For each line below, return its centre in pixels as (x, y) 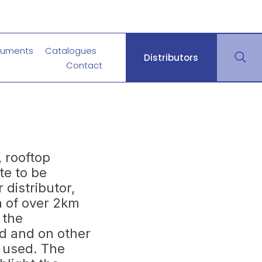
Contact (84, 65)
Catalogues (70, 50)
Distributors (171, 58)
